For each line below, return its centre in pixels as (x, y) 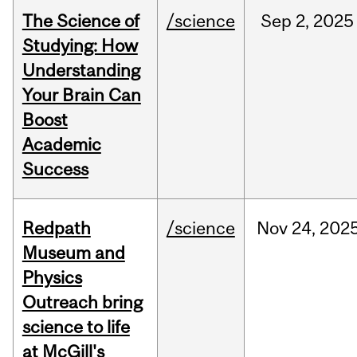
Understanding (81, 71)
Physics (52, 278)
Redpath (56, 228)
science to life (76, 327)
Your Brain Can (81, 95)
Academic (61, 145)
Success (55, 169)
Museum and (73, 253)
